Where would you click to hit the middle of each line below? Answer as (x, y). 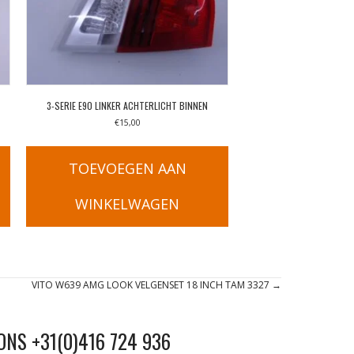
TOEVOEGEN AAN (127, 169)
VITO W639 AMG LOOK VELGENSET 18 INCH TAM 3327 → (156, 285)
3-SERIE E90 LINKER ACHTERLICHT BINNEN (128, 106)
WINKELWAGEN (128, 204)
